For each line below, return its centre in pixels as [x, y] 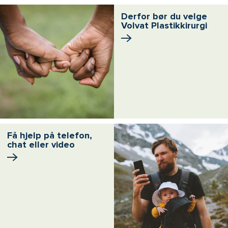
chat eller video [41, 144]
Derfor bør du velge [164, 16]
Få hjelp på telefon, [50, 135]
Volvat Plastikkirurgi [164, 25]
